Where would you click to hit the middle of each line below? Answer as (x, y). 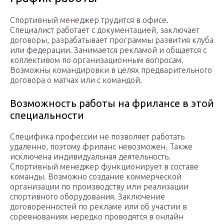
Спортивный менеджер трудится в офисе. (89, 20)
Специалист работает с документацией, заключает (105, 30)
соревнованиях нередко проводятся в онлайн (97, 217)
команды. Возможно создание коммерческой (96, 177)
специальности (47, 115)
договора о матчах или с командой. (76, 80)
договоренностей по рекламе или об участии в (98, 207)
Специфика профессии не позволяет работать (97, 137)
